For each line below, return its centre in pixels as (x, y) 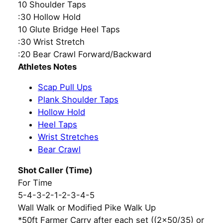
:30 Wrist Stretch (51, 42)
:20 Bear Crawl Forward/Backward (85, 54)
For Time (35, 183)
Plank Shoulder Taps (78, 100)
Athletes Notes (47, 66)
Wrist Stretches (68, 137)
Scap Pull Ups (65, 87)
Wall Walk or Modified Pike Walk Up (87, 208)
